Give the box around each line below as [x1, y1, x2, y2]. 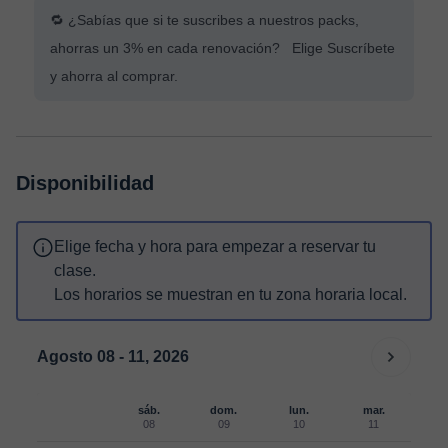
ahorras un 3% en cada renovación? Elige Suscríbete [50, 40, 395, 56]
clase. [54, 262, 96, 279]
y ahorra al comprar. [50, 68, 178, 84]
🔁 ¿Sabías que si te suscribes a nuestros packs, [50, 12, 359, 28]
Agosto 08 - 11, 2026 [37, 348, 189, 365]
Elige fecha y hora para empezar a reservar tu [54, 238, 376, 255]
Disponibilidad [16, 172, 154, 194]
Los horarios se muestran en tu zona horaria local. [54, 286, 407, 303]
